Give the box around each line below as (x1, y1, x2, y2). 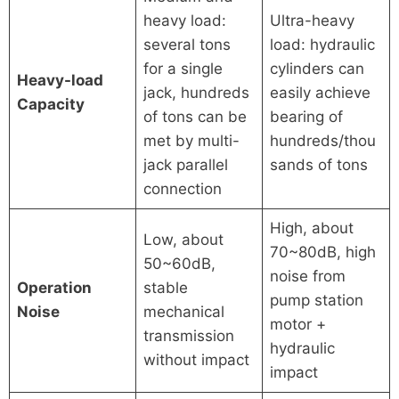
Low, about (143, 230, 224, 248)
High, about (270, 218, 354, 237)
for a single (143, 59, 224, 77)
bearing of (270, 107, 344, 126)
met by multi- (143, 131, 240, 150)
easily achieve (270, 83, 371, 102)
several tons (143, 35, 232, 53)
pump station (270, 290, 364, 309)
